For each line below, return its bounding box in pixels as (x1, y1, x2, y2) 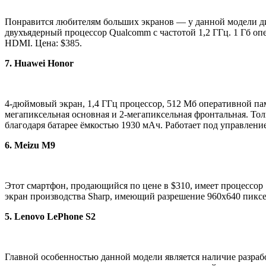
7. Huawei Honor (5, 58, 74, 69)
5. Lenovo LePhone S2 (5, 211, 96, 222)
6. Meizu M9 (5, 140, 55, 151)
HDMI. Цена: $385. (5, 38, 82, 49)
